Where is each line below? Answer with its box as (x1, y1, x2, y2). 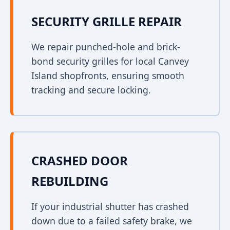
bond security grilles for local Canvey (31, 55, 189, 67)
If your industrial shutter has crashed (31, 200, 189, 213)
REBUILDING (31, 172, 108, 189)
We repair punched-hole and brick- (31, 41, 180, 53)
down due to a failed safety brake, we (31, 215, 192, 227)
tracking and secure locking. (31, 84, 151, 96)
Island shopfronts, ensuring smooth (31, 69, 184, 82)
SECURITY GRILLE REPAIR (31, 13, 182, 30)
